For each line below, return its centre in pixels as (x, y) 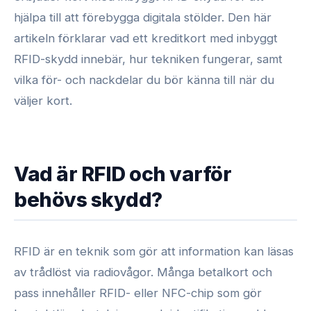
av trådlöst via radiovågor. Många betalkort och (143, 272)
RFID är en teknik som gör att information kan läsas (154, 251)
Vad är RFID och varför (123, 174)
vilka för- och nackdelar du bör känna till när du (144, 79)
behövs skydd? (88, 199)
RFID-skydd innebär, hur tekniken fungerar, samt (148, 59)
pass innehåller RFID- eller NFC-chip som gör (138, 293)
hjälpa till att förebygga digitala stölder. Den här (143, 17)
